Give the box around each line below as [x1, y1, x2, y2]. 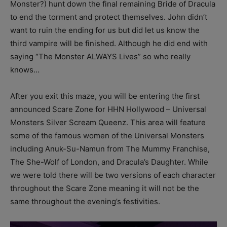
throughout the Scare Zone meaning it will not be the [10, 183, 199, 193]
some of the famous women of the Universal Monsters [10, 130, 204, 140]
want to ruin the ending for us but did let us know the [10, 25, 200, 35]
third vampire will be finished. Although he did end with [10, 38, 208, 48]
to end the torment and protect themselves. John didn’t [10, 12, 207, 22]
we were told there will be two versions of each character [10, 170, 216, 180]
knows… [10, 64, 40, 74]
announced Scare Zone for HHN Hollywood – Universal [10, 104, 206, 114]
